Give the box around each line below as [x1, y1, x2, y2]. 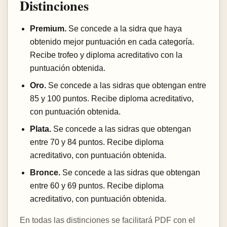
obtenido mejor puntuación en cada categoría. [30, 37, 194, 46]
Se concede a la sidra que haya [66, 24, 182, 33]
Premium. [30, 24, 66, 33]
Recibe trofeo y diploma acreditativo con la [30, 50, 182, 59]
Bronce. [30, 168, 60, 177]
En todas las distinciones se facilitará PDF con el [20, 215, 195, 224]
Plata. [30, 124, 51, 133]
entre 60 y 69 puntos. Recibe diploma [30, 181, 164, 190]
